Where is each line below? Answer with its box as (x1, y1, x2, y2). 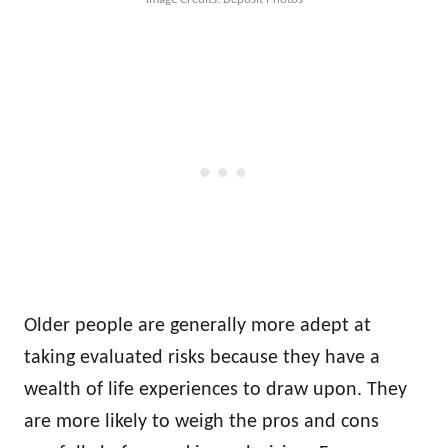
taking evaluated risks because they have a (24, 348, 380, 368)
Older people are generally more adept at (24, 316, 371, 336)
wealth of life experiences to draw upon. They (24, 380, 407, 400)
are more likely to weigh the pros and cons (24, 412, 379, 432)
